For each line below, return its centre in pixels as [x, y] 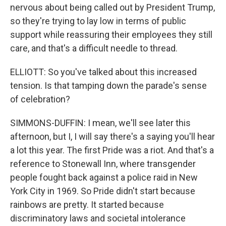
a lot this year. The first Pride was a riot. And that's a [112, 150]
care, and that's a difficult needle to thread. [94, 48]
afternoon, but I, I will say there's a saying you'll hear [112, 136]
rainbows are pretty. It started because [87, 205]
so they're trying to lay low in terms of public [98, 21]
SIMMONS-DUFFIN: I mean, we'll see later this [100, 123]
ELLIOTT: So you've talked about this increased [103, 72]
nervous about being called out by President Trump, [112, 7]
